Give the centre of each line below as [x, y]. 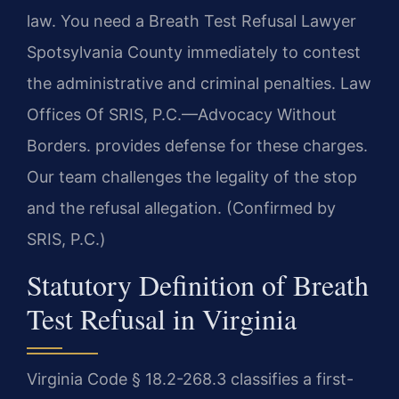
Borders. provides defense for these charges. [197, 146]
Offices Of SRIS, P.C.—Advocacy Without [182, 115]
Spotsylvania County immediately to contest [194, 53]
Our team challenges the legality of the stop [192, 177]
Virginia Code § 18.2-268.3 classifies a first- [190, 379]
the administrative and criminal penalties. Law [199, 84]
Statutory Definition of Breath [198, 284]
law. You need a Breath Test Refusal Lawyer [191, 21]
